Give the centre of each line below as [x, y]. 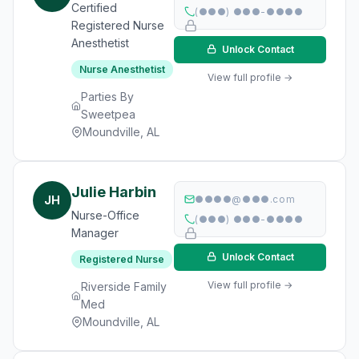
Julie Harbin [114, 192]
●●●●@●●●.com [245, 199]
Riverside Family [123, 286]
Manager [95, 233]
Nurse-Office [105, 215]
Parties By [107, 97]
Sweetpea [108, 114]
